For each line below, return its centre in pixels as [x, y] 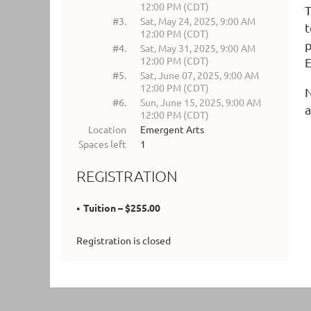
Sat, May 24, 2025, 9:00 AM [198, 21]
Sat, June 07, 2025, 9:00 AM [200, 75]
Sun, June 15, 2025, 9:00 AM [201, 102]
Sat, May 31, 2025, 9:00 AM [198, 48]
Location [107, 129]
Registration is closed [124, 241]
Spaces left [102, 144]
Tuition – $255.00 [122, 208]
